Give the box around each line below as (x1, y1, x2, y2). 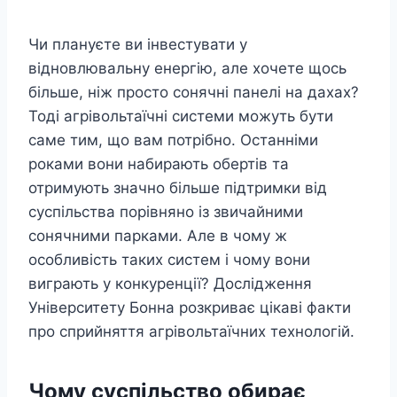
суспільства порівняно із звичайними (28, 203, 303, 222)
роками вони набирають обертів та (28, 155, 289, 174)
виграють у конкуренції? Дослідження (28, 275, 312, 293)
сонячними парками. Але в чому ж (28, 227, 287, 245)
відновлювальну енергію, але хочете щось (28, 59, 346, 78)
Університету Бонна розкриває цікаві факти (28, 299, 351, 317)
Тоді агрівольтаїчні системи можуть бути (28, 107, 333, 126)
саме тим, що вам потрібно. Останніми (28, 131, 318, 150)
